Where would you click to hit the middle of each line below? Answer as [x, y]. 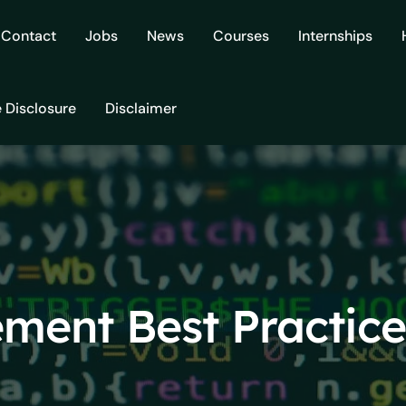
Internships [335, 36]
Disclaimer [141, 108]
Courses [241, 36]
